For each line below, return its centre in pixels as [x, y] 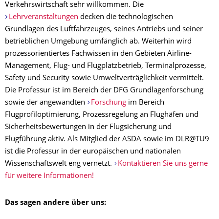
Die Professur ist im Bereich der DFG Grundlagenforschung [104, 91]
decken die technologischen [125, 18]
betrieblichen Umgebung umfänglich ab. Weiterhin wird [98, 42]
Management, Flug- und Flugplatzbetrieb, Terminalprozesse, [106, 66]
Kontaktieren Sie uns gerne [163, 164]
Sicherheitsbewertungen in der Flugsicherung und [88, 128]
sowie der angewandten [46, 103]
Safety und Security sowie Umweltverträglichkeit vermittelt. [104, 79]
